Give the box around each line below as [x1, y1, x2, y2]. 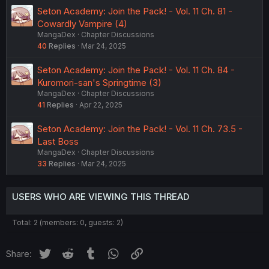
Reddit [74, 246, 102, 258]
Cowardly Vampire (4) [37, 18, 127, 30]
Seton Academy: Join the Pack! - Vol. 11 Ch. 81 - [37, 5, 232, 17]
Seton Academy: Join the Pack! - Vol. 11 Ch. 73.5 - [37, 123, 243, 135]
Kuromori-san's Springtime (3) [37, 77, 162, 89]
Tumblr [98, 246, 127, 258]
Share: [6, 248, 32, 260]
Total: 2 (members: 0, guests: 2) [12, 218, 123, 228]
